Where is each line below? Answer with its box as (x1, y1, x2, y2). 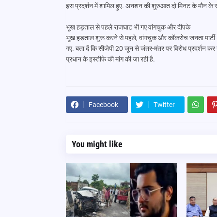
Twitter (153, 101, 175, 108)
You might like (71, 139, 123, 149)
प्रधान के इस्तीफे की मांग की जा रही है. (65, 55, 155, 63)
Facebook (88, 101, 118, 108)
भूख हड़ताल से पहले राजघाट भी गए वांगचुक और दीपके (65, 23, 190, 31)
